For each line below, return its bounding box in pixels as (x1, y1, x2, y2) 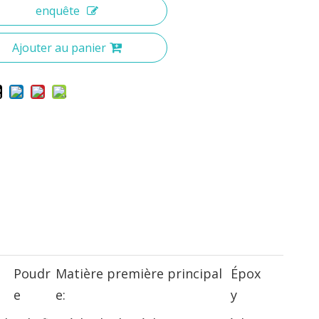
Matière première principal (55, 265, 222, 282)
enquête (36, 3, 80, 19)
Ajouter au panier (12, 40, 107, 56)
